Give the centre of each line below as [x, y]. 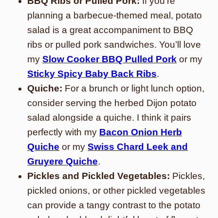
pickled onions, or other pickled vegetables [116, 191]
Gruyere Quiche [63, 161]
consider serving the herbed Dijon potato [112, 103]
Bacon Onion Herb [141, 132]
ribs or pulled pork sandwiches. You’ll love [114, 45]
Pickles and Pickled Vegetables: [99, 176]
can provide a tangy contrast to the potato [114, 205]
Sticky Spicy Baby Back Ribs [92, 74]
